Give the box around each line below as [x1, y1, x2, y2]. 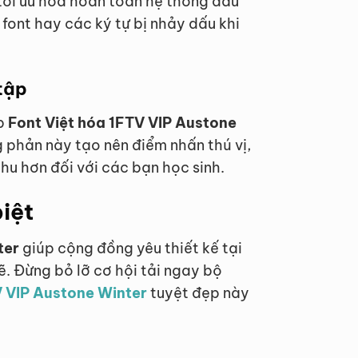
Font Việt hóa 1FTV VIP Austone [8, 113, 237, 133]
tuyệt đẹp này [147, 284, 249, 303]
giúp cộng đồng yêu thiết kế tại [19, 239, 242, 258]
